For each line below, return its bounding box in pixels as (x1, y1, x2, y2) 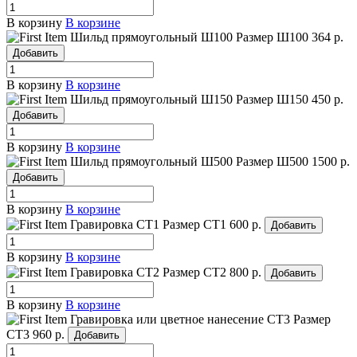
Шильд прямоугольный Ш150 (70, 92, 233, 107)
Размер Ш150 (236, 92, 308, 107)
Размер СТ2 (163, 265, 226, 280)
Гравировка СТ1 (70, 218, 159, 232)
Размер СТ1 (163, 218, 226, 232)
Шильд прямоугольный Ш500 (70, 155, 233, 169)
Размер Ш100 (236, 30, 308, 45)
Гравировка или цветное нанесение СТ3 (70, 312, 290, 327)
